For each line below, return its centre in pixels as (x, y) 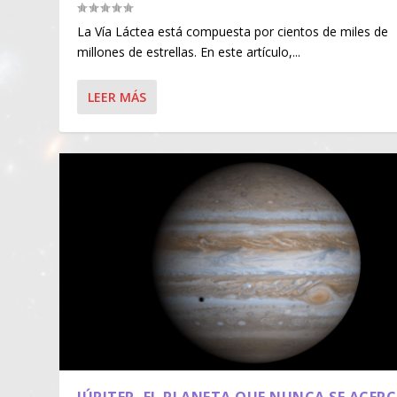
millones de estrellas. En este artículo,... (189, 52)
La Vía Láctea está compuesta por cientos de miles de (233, 32)
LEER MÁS (117, 97)
